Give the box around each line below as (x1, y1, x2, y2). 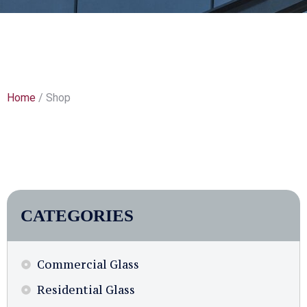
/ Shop (36, 91, 71, 104)
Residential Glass (36, 282, 135, 297)
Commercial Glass (36, 257, 139, 272)
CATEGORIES (21, 206, 134, 225)
